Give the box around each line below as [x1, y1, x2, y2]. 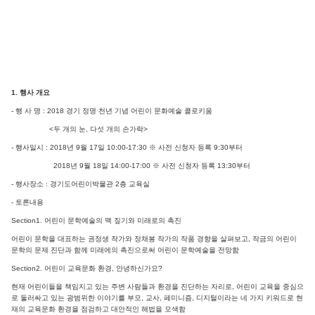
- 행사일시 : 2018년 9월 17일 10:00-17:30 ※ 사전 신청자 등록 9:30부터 [11, 143, 243, 151]
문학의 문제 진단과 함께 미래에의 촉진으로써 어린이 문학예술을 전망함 [11, 245, 239, 254]
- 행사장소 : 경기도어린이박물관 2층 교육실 [11, 179, 150, 188]
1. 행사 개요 [11, 88, 50, 96]
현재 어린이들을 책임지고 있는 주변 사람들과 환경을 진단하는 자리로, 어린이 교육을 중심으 [11, 282, 304, 290]
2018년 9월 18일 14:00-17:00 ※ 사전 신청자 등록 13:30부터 [11, 161, 250, 169]
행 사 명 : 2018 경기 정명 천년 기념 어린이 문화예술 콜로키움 [15, 106, 212, 115]
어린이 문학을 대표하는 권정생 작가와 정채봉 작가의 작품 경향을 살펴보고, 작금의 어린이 [11, 234, 297, 243]
